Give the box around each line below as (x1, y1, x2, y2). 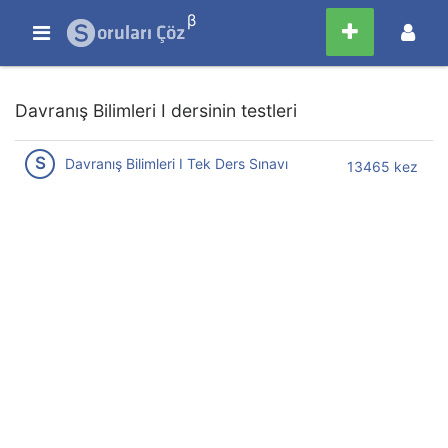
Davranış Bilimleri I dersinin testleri (15, 100, 297, 121)
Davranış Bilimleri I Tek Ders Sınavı (65, 155, 288, 172)
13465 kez (347, 157, 419, 175)
